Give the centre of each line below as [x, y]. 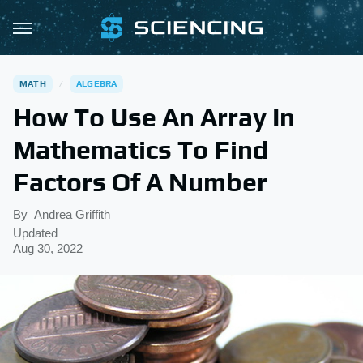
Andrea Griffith [72, 214]
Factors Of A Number [140, 182]
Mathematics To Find [141, 149]
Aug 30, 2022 [48, 248]
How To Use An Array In [154, 117]
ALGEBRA [97, 83]
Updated [35, 233]
